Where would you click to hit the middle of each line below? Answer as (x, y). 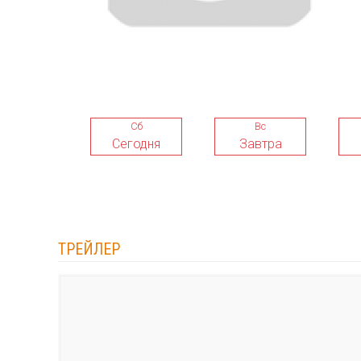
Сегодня (136, 143)
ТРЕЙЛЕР (89, 249)
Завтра (260, 143)
